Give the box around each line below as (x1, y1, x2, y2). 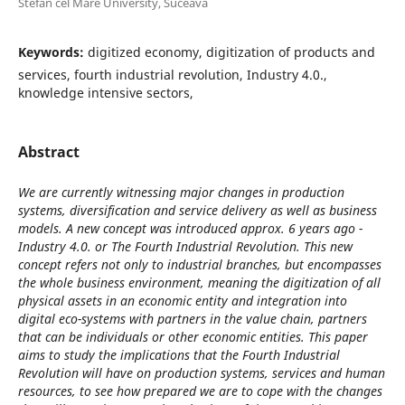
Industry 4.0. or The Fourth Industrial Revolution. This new (17, 237, 353, 255)
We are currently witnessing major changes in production (17, 183, 344, 201)
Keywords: (17, 42, 88, 61)
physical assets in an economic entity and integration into (17, 291, 347, 309)
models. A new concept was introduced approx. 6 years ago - (17, 219, 363, 237)
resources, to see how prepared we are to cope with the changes (17, 381, 382, 400)
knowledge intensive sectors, (17, 83, 193, 101)
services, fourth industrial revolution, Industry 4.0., (17, 65, 327, 83)
